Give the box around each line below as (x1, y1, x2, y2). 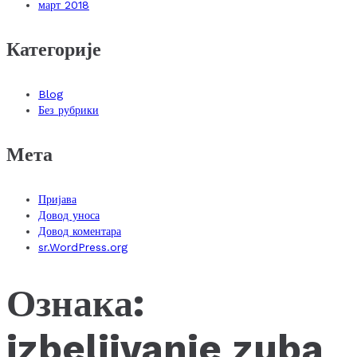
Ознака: (6, 280, 145, 326)
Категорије (6, 37, 101, 61)
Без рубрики (38, 103, 99, 116)
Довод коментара (38, 224, 121, 237)
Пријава (38, 192, 76, 206)
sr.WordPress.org (38, 240, 127, 253)
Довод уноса (38, 208, 100, 222)
